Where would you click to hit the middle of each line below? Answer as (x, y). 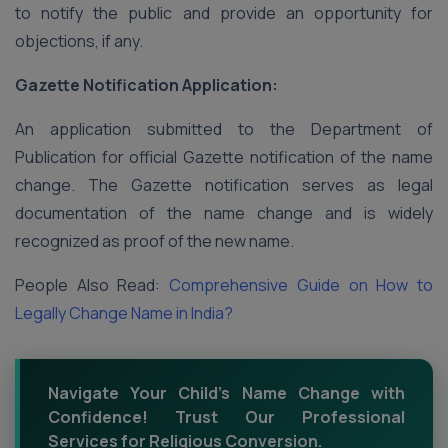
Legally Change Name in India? (124, 313)
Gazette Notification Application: (146, 85)
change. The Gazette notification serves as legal (224, 185)
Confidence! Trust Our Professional (226, 417)
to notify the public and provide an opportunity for (224, 13)
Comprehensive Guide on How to (301, 285)
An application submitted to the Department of (224, 129)
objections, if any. (79, 41)
